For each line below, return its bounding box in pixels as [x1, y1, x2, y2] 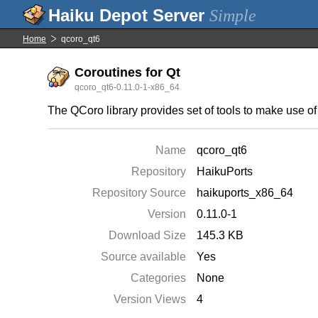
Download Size [109, 229, 187, 241]
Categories [131, 272, 187, 284]
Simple [209, 6, 256, 25]
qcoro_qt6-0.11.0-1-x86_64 [75, 82, 180, 92]
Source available [101, 251, 187, 263]
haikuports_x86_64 [197, 187, 294, 199]
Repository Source [92, 187, 187, 199]
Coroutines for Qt [75, 65, 181, 79]
